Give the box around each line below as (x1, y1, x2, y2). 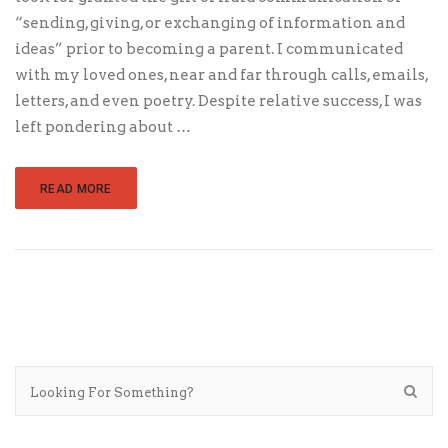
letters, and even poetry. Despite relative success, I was (15, 92, 422, 111)
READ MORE (40, 182, 112, 197)
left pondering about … (15, 118, 191, 137)
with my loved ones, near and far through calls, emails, (15, 66, 428, 85)
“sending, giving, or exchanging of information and (15, 14, 405, 33)
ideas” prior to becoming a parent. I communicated (15, 40, 403, 59)
